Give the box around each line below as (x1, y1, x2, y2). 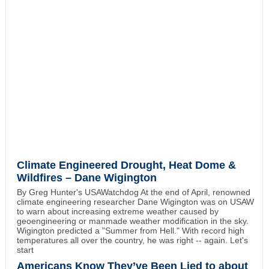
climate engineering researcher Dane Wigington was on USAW (16, 197, 254, 207)
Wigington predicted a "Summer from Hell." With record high (16, 226, 244, 236)
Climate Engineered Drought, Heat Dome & (16, 159, 236, 172)
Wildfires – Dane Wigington (16, 172, 157, 184)
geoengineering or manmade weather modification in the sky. (16, 216, 249, 226)
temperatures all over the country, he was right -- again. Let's (16, 235, 248, 246)
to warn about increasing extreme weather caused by (16, 207, 219, 217)
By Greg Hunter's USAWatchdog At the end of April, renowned (16, 187, 250, 198)
